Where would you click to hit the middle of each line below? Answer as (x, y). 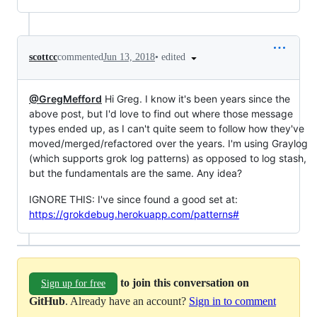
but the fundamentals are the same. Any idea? (136, 173)
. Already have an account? (127, 301)
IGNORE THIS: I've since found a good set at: (133, 199)
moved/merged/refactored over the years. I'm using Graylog (168, 143)
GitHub (47, 301)
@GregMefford (65, 98)
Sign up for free (73, 283)
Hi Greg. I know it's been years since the (196, 98)
